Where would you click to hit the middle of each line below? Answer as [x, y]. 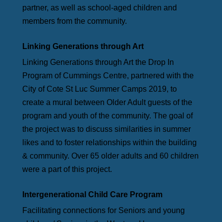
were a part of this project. [67, 169]
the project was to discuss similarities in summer [106, 129]
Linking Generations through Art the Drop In [98, 62]
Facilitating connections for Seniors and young [103, 211]
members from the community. [74, 21]
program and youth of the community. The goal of [107, 116]
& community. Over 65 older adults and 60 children [110, 156]
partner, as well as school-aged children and [99, 8]
